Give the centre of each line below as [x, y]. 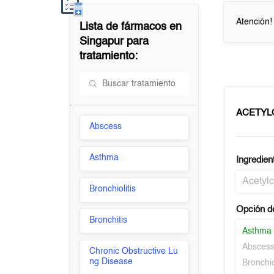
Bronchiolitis [113, 189]
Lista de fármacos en [131, 27]
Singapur [102, 42]
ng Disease [111, 262]
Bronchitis [109, 220]
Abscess [106, 127]
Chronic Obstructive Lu [134, 251]
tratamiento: [109, 56]
